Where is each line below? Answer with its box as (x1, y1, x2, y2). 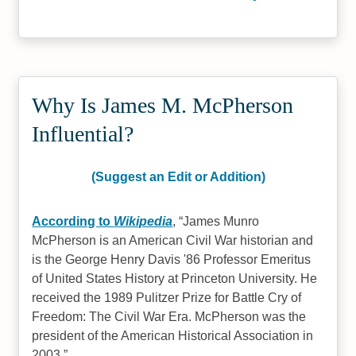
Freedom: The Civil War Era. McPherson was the (32, 310, 307, 323)
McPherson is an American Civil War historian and (32, 234, 314, 247)
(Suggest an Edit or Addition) (91, 170, 265, 184)
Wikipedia (114, 215, 173, 228)
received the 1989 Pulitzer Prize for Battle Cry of (32, 291, 302, 304)
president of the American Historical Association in (32, 329, 314, 342)
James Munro (183, 215, 260, 228)
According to (32, 215, 114, 228)
